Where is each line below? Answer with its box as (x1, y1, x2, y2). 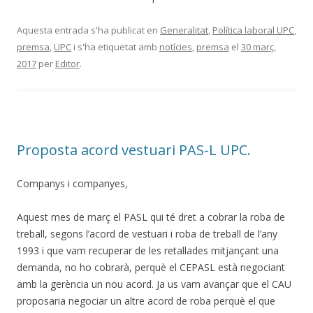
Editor (55, 57, 80, 70)
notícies (159, 40, 192, 53)
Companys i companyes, (17, 176, 128, 190)
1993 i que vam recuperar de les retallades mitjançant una (17, 243, 279, 257)
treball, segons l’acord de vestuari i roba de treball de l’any (17, 226, 277, 240)
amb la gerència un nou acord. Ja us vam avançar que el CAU (17, 277, 291, 291)
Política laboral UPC (212, 23, 294, 36)
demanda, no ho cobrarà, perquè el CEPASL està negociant (17, 260, 285, 274)
